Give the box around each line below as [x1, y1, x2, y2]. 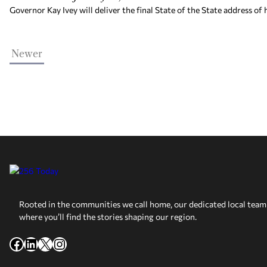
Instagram [52, 234, 119, 252]
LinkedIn [23, 234, 79, 252]
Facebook [9, 234, 73, 252]
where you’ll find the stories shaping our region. [19, 212, 197, 222]
